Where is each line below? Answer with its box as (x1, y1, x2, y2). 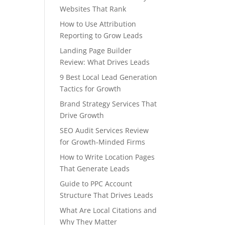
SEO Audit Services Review (60, 126, 149, 135)
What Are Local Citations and (60, 205, 157, 215)
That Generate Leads (60, 164, 130, 173)
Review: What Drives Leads (60, 57, 150, 67)
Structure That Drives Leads (60, 190, 154, 200)
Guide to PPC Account (60, 179, 133, 188)
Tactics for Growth (60, 84, 122, 93)
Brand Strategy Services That (60, 99, 157, 108)
